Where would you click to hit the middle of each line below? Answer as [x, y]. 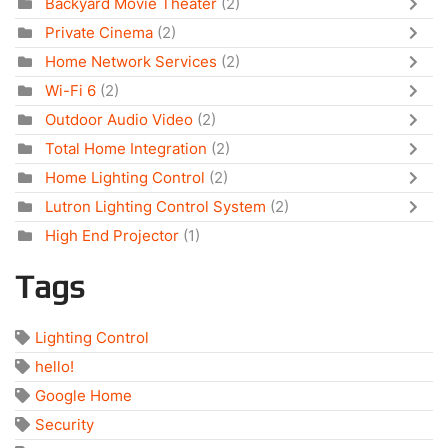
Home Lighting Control [125, 178]
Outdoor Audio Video [119, 120]
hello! [54, 367]
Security [64, 425]
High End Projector [112, 236]
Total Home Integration [126, 149]
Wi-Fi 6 [70, 91]
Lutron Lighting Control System [155, 207]
